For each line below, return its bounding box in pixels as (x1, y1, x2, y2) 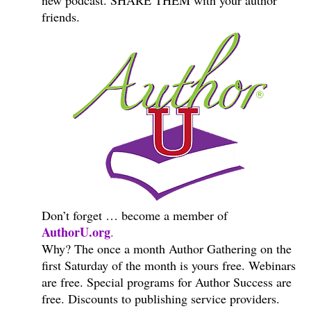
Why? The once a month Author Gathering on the (42, 240, 292, 258)
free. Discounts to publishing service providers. (42, 290, 280, 308)
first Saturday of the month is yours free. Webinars (42, 257, 296, 274)
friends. (42, 8, 80, 26)
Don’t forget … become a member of (42, 207, 228, 224)
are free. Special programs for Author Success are (42, 274, 292, 291)
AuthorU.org (42, 223, 110, 242)
